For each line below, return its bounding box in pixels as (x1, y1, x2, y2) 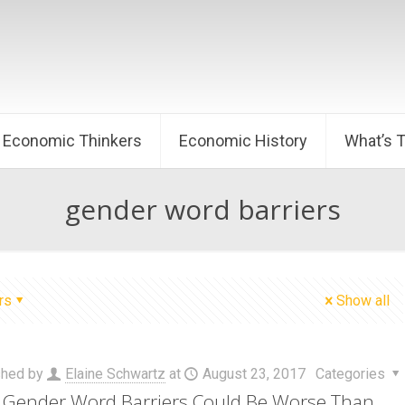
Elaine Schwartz (64, 365, 165, 382)
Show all (336, 292, 390, 309)
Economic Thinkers (3, 131, 142, 150)
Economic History (179, 131, 307, 150)
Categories (315, 365, 389, 382)
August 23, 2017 (202, 365, 306, 382)
